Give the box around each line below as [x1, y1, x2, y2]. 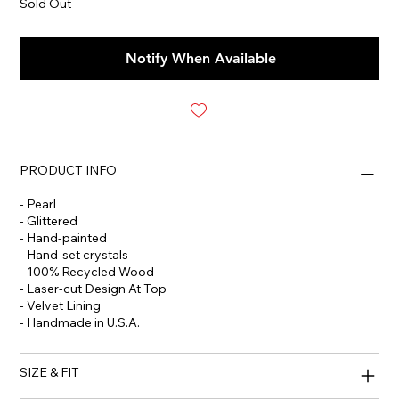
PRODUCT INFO [20, 162, 118, 179]
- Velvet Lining [20, 297, 104, 314]
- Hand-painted [20, 230, 108, 247]
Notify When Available [125, 50, 276, 68]
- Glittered [20, 213, 78, 230]
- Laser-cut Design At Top [20, 281, 167, 297]
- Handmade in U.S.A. [20, 314, 141, 331]
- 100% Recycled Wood [20, 264, 155, 281]
